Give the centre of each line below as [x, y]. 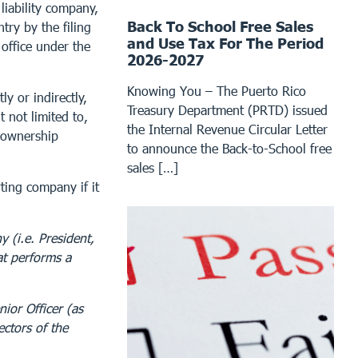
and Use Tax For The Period [226, 43]
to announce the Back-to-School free [230, 148]
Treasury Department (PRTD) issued [228, 109]
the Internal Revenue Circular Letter [228, 129]
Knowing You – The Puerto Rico [217, 90]
